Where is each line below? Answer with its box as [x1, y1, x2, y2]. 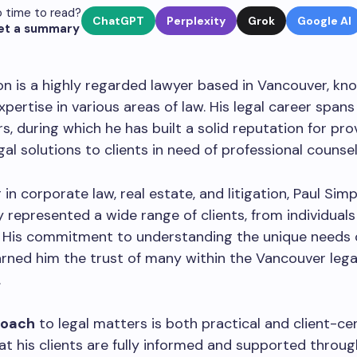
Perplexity [167, 14, 226, 28]
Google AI [297, 14, 351, 28]
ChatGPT [92, 14, 144, 28]
